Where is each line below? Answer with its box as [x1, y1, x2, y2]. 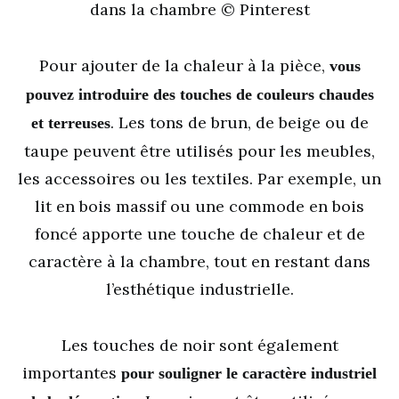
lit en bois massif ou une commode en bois [35, 196, 364, 216]
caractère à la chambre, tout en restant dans [28, 251, 370, 272]
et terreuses [30, 114, 110, 132]
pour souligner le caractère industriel [121, 364, 377, 382]
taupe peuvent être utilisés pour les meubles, [24, 141, 375, 161]
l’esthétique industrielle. [105, 279, 294, 299]
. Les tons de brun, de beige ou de [110, 112, 369, 133]
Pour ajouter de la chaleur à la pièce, [38, 55, 330, 76]
